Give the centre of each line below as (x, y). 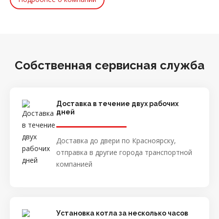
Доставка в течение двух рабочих (117, 103)
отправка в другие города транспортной (124, 152)
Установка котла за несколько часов (122, 213)
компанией (74, 164)
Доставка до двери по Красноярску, (116, 140)
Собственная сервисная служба (109, 65)
